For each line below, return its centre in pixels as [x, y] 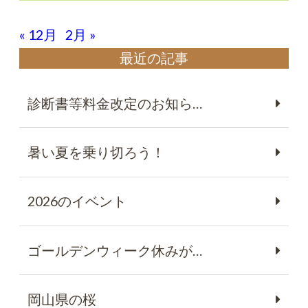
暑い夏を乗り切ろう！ [96, 153]
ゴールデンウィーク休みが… [114, 250]
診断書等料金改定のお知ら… [114, 103]
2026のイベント [77, 201]
